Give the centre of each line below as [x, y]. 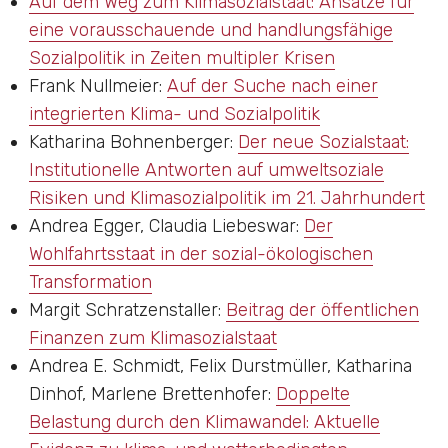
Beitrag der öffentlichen [322, 310]
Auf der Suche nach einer [272, 86]
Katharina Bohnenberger [129, 142]
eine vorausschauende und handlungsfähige [211, 30]
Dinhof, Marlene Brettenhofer [148, 394]
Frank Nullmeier [94, 86]
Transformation [90, 282]
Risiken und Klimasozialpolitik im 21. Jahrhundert [227, 198]
